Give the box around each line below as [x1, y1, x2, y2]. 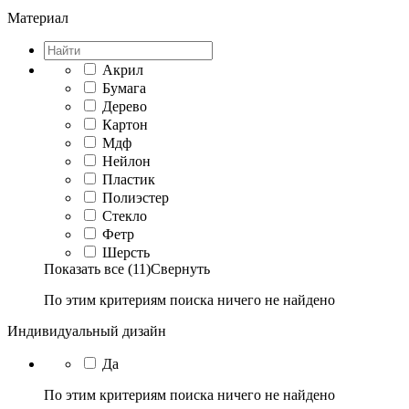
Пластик [102, 171, 155, 187]
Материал [7, 9, 68, 26]
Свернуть [151, 260, 210, 277]
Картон [102, 116, 148, 132]
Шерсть [102, 244, 150, 260]
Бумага [102, 79, 146, 96]
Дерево [102, 98, 147, 114]
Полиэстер [102, 189, 169, 205]
